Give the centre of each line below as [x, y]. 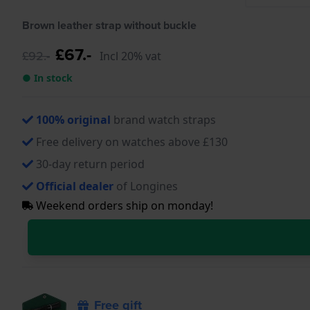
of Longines [146, 186]
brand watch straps [163, 119]
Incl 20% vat [130, 56]
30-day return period [90, 164]
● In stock [47, 77]
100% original [73, 119]
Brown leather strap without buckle [109, 25]
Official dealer [75, 186]
